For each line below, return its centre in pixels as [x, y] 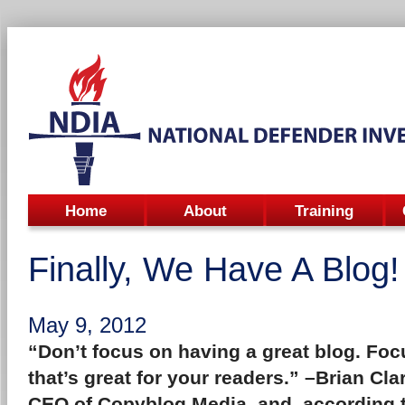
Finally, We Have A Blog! [213, 269]
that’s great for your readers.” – [171, 377]
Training [324, 211]
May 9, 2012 [87, 325]
